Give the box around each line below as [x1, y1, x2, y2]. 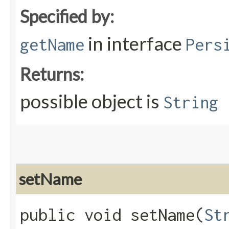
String [163, 93, 218, 112]
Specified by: [20, 6, 114, 27]
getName [20, 35, 84, 55]
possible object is [20, 90, 163, 113]
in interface [84, 32, 186, 55]
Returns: [20, 63, 84, 85]
